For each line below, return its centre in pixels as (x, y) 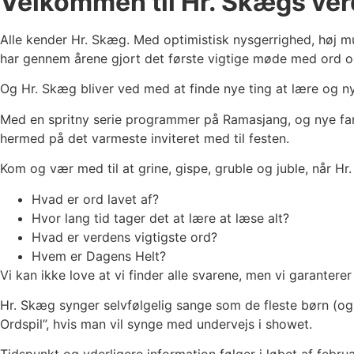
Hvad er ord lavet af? (95, 199)
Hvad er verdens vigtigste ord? (124, 237)
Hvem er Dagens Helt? (99, 256)
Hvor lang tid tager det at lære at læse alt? (160, 218)
